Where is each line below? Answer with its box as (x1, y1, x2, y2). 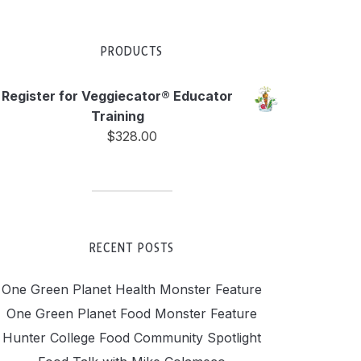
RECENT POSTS (89, 239, 174, 256)
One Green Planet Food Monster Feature (6, 305, 257, 322)
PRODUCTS (101, 43, 163, 60)
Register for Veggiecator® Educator (2, 88, 233, 104)
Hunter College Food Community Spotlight (2, 330, 261, 346)
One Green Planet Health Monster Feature (2, 281, 262, 297)
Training (90, 108, 144, 124)
